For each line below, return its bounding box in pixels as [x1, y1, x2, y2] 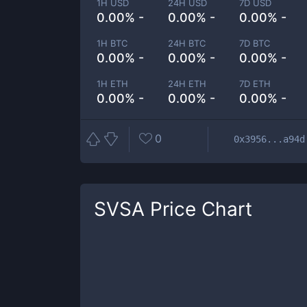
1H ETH [97, 78, 128, 89]
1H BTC [97, 38, 127, 49]
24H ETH [168, 78, 207, 89]
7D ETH [239, 78, 271, 89]
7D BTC [239, 38, 271, 49]
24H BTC [168, 38, 206, 49]
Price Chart [145, 197, 252, 221]
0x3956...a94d [234, 133, 305, 145]
